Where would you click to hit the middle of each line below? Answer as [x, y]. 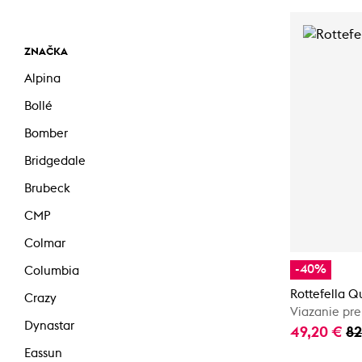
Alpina [42, 79]
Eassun [43, 354]
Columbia [52, 271]
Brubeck [47, 189]
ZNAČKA [46, 52]
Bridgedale [55, 162]
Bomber [46, 134]
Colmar [45, 244]
